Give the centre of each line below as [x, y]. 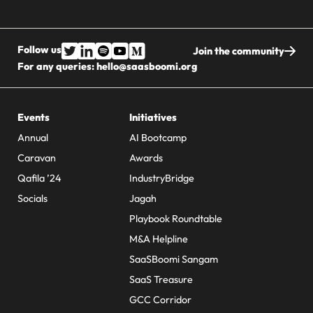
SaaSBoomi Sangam [174, 259]
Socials [32, 198]
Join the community [239, 51]
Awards [146, 158]
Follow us [39, 50]
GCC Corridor [160, 300]
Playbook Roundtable [176, 219]
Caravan [37, 158]
